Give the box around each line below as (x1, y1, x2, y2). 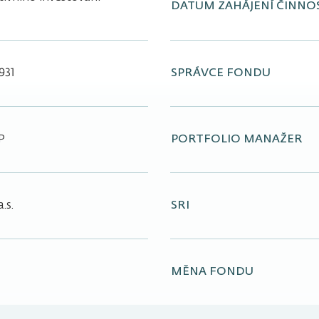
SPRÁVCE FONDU (171, 67, 271, 79)
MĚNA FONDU (171, 266, 253, 278)
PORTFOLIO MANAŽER (171, 133, 303, 145)
